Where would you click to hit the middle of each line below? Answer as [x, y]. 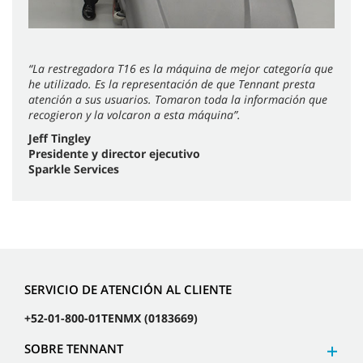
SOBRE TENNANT [74, 348]
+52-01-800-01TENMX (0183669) [111, 318]
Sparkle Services [74, 169]
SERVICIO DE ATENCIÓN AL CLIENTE [128, 289]
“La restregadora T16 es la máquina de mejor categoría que [181, 69]
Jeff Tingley [60, 139]
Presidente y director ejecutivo [114, 154]
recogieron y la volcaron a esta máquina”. [136, 115]
